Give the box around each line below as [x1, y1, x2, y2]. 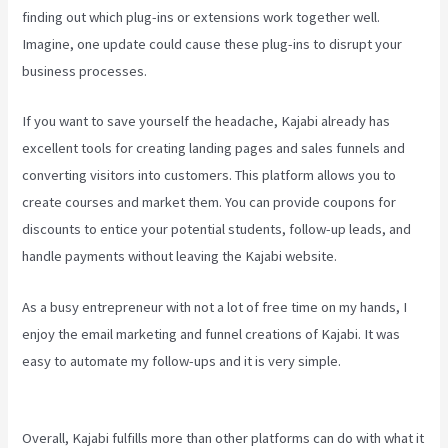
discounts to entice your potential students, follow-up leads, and [22, 220, 412, 239]
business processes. [22, 61, 148, 80]
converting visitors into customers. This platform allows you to [22, 166, 397, 185]
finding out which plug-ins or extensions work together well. [22, 7, 381, 26]
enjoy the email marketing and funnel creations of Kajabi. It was [22, 324, 401, 343]
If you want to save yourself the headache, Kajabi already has [22, 112, 391, 131]
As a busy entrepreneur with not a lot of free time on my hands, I [22, 297, 408, 316]
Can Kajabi [344, 351, 407, 370]
